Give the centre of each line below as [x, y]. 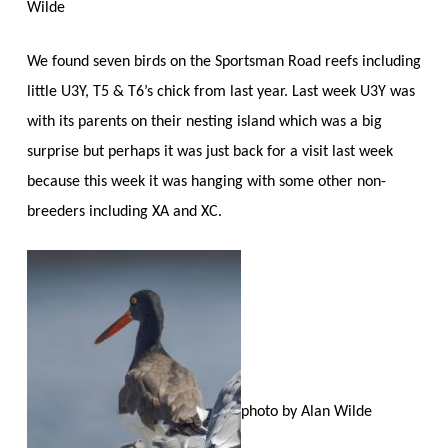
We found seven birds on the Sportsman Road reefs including [223, 61]
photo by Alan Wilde [306, 411]
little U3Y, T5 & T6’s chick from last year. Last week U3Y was [220, 91]
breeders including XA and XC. [124, 211]
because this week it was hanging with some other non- [206, 181]
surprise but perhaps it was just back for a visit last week [209, 151]
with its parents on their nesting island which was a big [204, 121]
